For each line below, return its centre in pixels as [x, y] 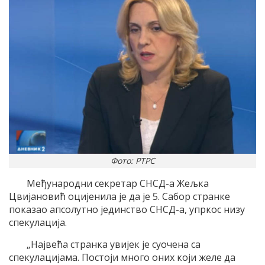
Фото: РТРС [132, 161]
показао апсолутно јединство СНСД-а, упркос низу [127, 210]
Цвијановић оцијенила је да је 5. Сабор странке [119, 197]
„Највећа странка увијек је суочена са [114, 245]
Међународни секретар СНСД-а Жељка [118, 184]
